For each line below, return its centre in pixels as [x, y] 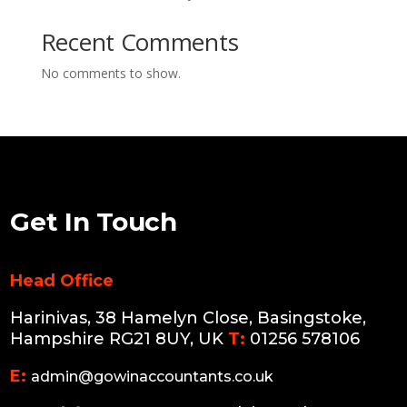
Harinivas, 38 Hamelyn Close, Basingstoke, [189, 318]
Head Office [62, 281]
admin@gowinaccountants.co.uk [153, 377]
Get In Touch [94, 222]
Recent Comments [139, 42]
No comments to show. [110, 74]
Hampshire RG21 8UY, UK [119, 339]
